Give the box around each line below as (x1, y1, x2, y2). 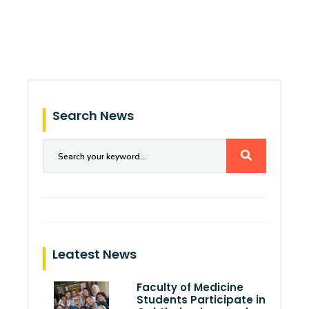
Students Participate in (137, 292, 266, 307)
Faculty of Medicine (137, 280, 244, 295)
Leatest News (52, 246, 137, 263)
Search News (52, 107, 134, 124)
